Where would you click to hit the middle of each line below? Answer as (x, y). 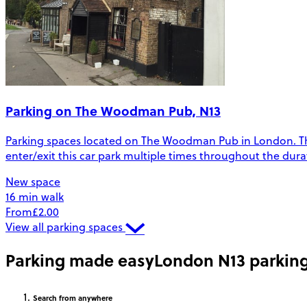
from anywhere (85, 297)
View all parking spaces (65, 227)
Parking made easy (80, 260)
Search (45, 297)
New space (33, 182)
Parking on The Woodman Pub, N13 (113, 111)
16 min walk (35, 197)
